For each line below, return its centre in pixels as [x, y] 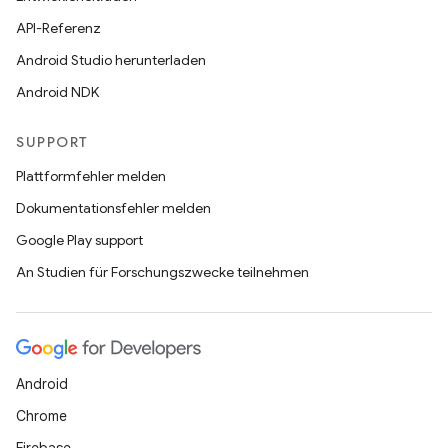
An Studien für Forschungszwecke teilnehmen [162, 272]
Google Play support [79, 240]
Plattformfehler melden [91, 176]
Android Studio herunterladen [111, 60]
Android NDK [57, 92]
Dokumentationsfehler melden [113, 208]
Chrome [41, 416]
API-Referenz [58, 28]
